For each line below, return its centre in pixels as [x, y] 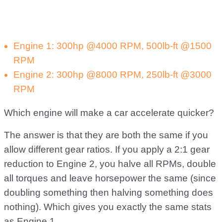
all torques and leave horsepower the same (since [110, 178]
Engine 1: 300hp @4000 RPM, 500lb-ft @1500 [112, 46]
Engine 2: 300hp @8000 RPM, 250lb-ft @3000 [112, 75]
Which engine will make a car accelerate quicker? [109, 113]
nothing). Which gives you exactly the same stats [108, 207]
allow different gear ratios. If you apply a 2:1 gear [107, 149]
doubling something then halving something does [109, 193]
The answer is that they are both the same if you [106, 135]
